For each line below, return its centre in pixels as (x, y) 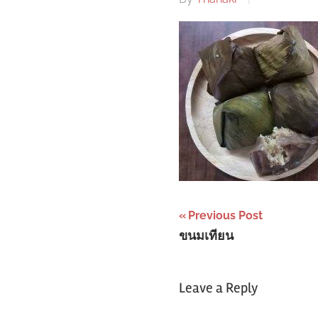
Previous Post (225, 215)
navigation (228, 246)
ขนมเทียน (206, 236)
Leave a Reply (218, 287)
